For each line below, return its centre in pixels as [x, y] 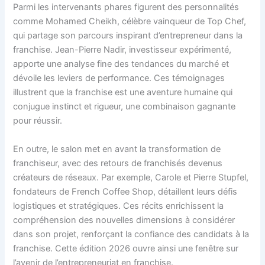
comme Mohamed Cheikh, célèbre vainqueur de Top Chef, [130, 22]
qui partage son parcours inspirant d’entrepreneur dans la [128, 36]
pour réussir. [38, 121]
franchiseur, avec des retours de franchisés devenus [118, 163]
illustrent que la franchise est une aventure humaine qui [123, 93]
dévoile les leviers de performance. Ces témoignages [119, 78]
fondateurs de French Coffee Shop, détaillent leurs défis [125, 191]
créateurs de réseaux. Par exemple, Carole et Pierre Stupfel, [131, 177]
